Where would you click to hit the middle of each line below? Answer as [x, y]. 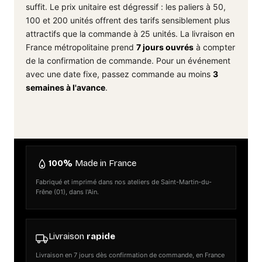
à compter [214, 47]
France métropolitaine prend [81, 47]
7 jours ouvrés [165, 47]
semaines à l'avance [65, 88]
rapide [101, 237]
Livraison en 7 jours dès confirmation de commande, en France [130, 255]
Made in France [104, 163]
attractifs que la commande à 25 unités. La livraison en [130, 34]
